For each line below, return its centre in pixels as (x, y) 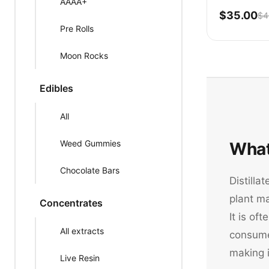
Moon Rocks (84, 56)
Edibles (56, 88)
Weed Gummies (90, 143)
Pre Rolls (77, 29)
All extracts (82, 231)
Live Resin (80, 258)
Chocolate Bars (90, 170)
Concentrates (71, 203)
